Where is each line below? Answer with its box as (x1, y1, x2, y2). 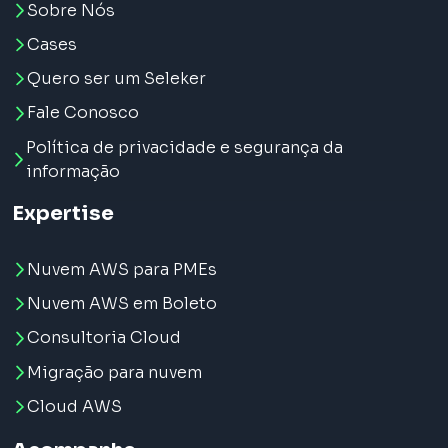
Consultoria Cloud (26, 327, 181, 349)
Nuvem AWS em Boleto (26, 293, 217, 314)
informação (26, 160, 121, 182)
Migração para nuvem (26, 361, 202, 383)
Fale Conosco (26, 102, 139, 124)
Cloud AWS (26, 395, 122, 417)
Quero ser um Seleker (26, 68, 206, 90)
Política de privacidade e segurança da (26, 136, 344, 158)
